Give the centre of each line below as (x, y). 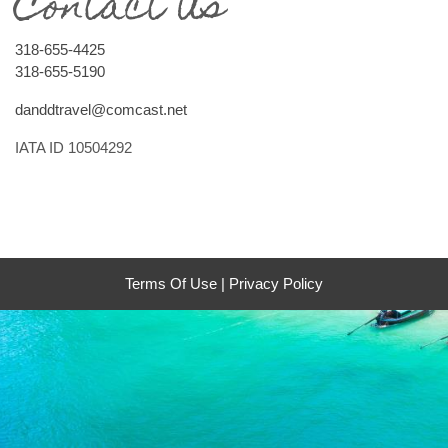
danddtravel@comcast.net (101, 109)
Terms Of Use (171, 283)
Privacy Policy (276, 283)
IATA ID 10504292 (73, 147)
